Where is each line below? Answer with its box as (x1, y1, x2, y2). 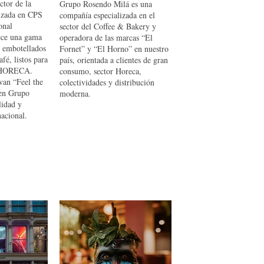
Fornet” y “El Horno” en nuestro (60, 43, 169, 54)
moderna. (60, 88, 91, 99)
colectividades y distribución (60, 77, 154, 88)
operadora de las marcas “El (60, 32, 153, 43)
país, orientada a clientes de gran (60, 54, 168, 65)
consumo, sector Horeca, (60, 65, 141, 77)
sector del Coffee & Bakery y (60, 21, 156, 32)
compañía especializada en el (60, 9, 155, 21)
